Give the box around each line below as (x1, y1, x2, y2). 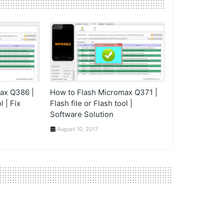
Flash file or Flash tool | (50, 98, 133, 108)
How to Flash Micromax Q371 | (50, 87, 158, 97)
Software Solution (50, 109, 114, 119)
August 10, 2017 (57, 125, 98, 132)
